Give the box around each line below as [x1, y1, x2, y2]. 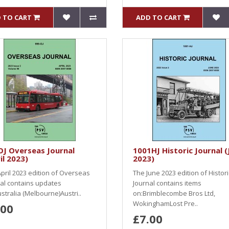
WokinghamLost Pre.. [133, 199, 198, 208]
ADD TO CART [135, 13, 181, 22]
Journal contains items [133, 178, 201, 188]
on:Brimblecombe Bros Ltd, [133, 189, 215, 198]
